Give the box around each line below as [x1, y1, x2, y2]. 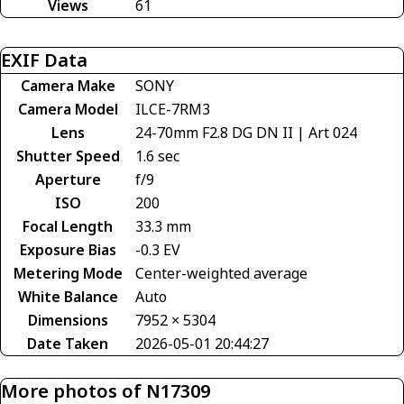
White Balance [17, 286, 118, 307]
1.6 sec [135, 145, 179, 166]
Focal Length [23, 216, 113, 236]
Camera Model [17, 98, 118, 119]
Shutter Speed [15, 145, 120, 166]
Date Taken [27, 333, 108, 353]
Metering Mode [13, 262, 123, 283]
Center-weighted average [135, 262, 308, 283]
